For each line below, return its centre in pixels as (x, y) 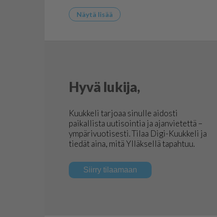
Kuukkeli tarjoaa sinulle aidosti (123, 113)
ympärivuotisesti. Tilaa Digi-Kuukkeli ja (138, 133)
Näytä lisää (95, 14)
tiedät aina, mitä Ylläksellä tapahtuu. (132, 144)
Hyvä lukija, (104, 87)
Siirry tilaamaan (110, 170)
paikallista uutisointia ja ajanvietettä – (136, 123)
